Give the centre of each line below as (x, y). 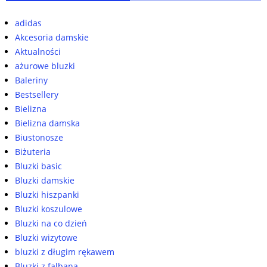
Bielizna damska (47, 123)
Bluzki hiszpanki (47, 195)
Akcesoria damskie (52, 38)
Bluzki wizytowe (46, 238)
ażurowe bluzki (45, 66)
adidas (28, 23)
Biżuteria (33, 152)
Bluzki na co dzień (51, 223)
